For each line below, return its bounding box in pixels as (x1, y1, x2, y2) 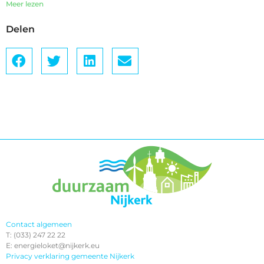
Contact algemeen (6, 220, 72, 229)
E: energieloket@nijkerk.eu (6, 241, 100, 250)
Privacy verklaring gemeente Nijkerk (6, 252, 134, 261)
